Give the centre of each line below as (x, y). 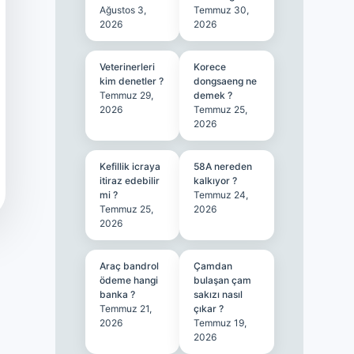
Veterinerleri (127, 67)
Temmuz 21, (125, 309)
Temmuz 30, (222, 10)
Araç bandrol (129, 266)
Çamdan (213, 266)
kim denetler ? (131, 81)
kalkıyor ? (216, 181)
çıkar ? (209, 309)
